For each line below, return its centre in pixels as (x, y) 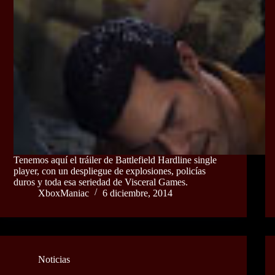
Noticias (54, 259)
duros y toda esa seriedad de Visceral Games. (101, 182)
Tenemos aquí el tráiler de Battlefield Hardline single (115, 160)
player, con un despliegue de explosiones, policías (110, 171)
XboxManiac (64, 193)
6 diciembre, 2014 (137, 193)
